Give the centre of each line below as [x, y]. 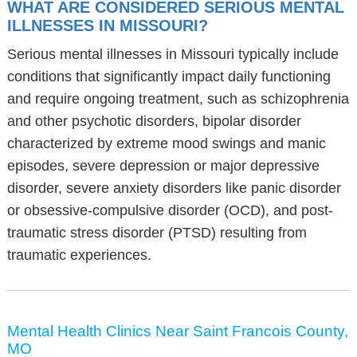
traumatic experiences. [79, 255]
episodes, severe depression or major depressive [163, 166]
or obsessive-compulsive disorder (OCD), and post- [170, 210]
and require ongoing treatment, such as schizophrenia [178, 99]
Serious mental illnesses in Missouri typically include [173, 54]
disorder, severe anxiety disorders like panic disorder [174, 188]
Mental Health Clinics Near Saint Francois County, [177, 331]
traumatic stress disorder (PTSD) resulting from [157, 233]
